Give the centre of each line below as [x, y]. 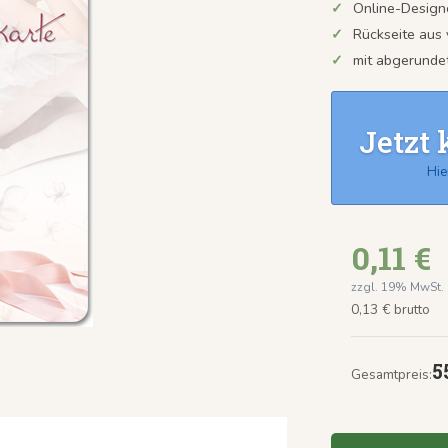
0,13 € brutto [390, 310]
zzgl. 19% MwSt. [397, 286]
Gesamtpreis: [391, 375]
